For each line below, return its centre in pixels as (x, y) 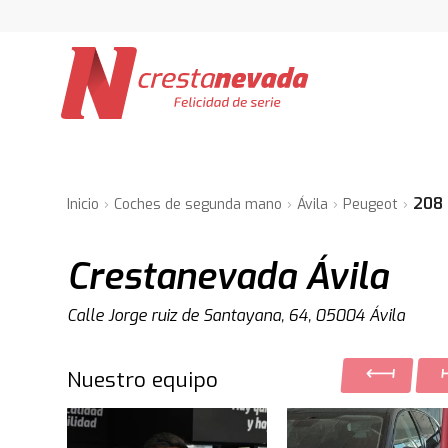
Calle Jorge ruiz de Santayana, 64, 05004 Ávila (236, 315)
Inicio (83, 204)
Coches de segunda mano (198, 204)
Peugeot (371, 204)
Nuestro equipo (143, 380)
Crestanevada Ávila (228, 277)
